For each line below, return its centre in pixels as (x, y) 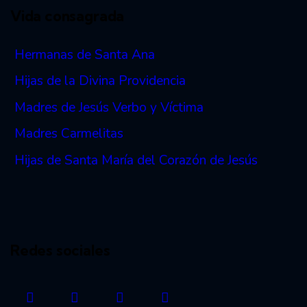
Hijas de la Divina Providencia (100, 81)
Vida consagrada (67, 15)
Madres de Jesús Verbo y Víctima (109, 107)
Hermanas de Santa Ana (84, 54)
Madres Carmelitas (69, 134)
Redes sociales (60, 250)
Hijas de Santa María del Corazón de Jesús (136, 160)
